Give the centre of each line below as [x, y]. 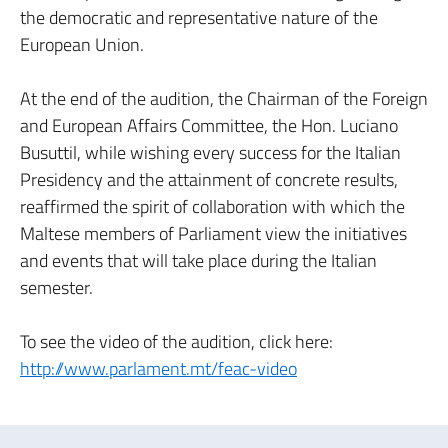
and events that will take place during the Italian [198, 260]
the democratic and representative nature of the [199, 17]
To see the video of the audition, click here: [176, 341]
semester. [56, 287]
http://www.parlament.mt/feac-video [158, 368]
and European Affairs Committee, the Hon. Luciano [209, 125]
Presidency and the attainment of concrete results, [209, 179]
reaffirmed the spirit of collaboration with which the [212, 206]
